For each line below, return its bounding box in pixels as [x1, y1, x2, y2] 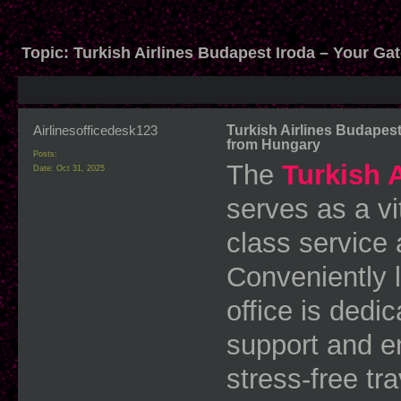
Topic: [21, 43, 73, 62]
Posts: [33, 149, 57, 159]
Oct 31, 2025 [56, 164, 105, 174]
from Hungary [226, 137, 320, 153]
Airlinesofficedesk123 [33, 123, 158, 139]
